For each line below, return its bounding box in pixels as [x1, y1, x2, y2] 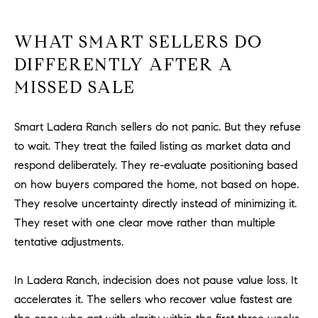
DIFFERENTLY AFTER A [14, 53, 234, 75]
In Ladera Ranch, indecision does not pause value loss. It [14, 273, 297, 287]
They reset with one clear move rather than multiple [14, 216, 275, 230]
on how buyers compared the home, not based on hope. [14, 177, 299, 192]
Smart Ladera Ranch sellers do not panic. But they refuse [14, 120, 301, 134]
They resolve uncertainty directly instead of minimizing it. [14, 197, 297, 211]
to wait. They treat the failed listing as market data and [14, 139, 290, 153]
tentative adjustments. [14, 235, 124, 249]
